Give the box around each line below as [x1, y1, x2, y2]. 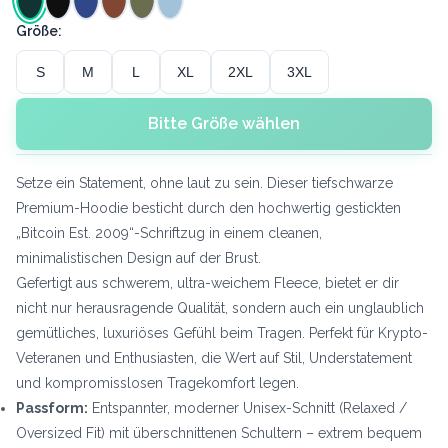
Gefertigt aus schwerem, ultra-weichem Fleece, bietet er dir [16, 275, 399, 291]
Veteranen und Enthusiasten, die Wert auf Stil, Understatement [16, 350, 412, 366]
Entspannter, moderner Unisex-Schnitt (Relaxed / [88, 400, 407, 416]
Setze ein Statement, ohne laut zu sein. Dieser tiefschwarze [16, 175, 393, 191]
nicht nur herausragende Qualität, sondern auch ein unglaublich [16, 300, 424, 316]
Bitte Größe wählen [148, 114, 300, 133]
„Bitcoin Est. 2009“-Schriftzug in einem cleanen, [16, 225, 322, 241]
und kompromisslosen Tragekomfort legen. [16, 375, 299, 391]
